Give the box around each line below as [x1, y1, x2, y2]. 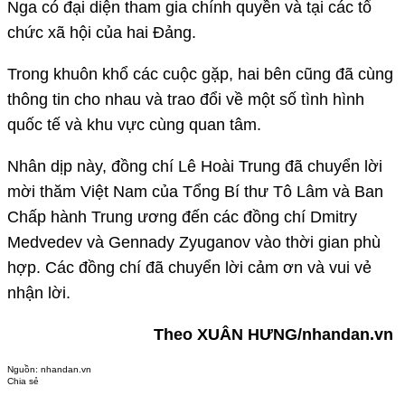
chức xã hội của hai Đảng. [7, 23, 196, 42]
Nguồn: [7, 363, 41, 374]
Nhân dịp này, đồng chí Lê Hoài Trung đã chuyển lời [7, 156, 382, 175]
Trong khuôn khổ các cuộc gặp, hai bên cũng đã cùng [7, 64, 393, 83]
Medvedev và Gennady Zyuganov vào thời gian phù [7, 232, 381, 251]
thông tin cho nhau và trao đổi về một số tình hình [7, 89, 364, 108]
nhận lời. [7, 283, 71, 302]
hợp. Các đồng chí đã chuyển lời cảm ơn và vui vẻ [7, 258, 372, 277]
